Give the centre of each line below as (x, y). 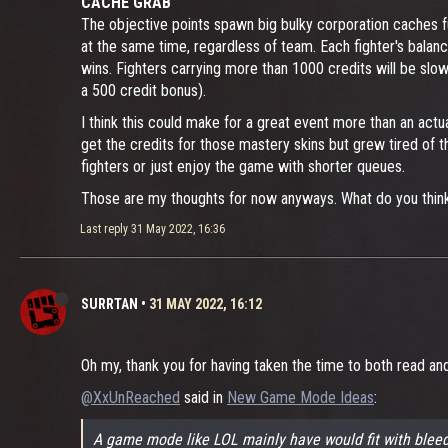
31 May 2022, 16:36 (178, 229)
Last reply (105, 229)
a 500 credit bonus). (143, 90)
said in (203, 397)
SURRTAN (109, 304)
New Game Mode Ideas (300, 397)
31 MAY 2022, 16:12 (205, 304)
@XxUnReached (130, 397)
